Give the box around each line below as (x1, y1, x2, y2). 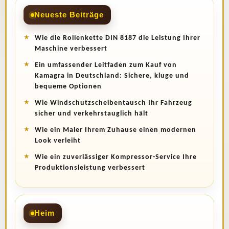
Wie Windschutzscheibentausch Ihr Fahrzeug (35, 99, 192, 107)
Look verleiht (35, 137, 81, 145)
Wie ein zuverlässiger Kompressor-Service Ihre (35, 153, 197, 161)
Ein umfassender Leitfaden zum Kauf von (35, 61, 177, 69)
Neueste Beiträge (34, 10, 104, 19)
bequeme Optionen (35, 83, 102, 90)
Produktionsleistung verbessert (35, 164, 145, 172)
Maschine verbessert (35, 45, 107, 53)
